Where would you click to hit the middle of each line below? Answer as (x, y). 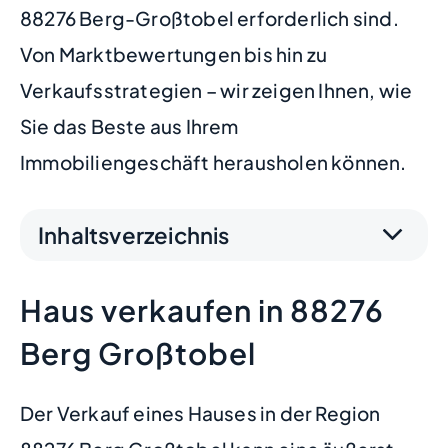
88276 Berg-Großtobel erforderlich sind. (209, 18)
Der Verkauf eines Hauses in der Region (200, 413)
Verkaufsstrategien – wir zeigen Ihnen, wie (216, 90)
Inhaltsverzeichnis (134, 234)
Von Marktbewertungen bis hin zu (174, 54)
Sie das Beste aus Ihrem (129, 126)
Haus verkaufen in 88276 (202, 310)
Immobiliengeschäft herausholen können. (213, 162)
